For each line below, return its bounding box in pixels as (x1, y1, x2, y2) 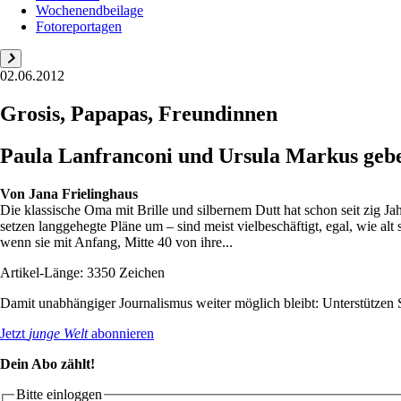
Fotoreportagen (36, 18, 122, 34)
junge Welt (29, 325, 88, 341)
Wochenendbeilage (36, 2, 143, 18)
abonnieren (88, 325, 154, 341)
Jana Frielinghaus (29, 185, 138, 201)
